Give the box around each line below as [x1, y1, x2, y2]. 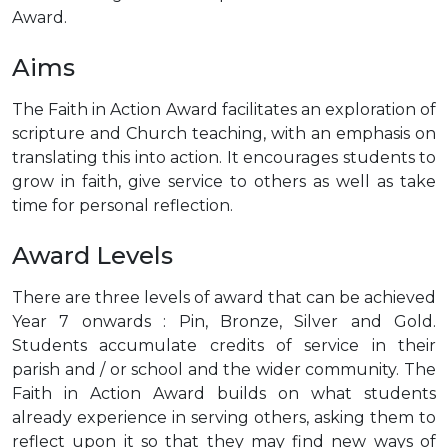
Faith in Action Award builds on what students [12, 384, 436, 404]
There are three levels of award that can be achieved [12, 288, 436, 308]
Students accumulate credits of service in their [12, 336, 436, 356]
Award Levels [12, 241, 173, 271]
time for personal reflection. [12, 196, 233, 216]
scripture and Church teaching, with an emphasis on [12, 124, 436, 144]
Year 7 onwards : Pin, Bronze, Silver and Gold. [12, 312, 436, 332]
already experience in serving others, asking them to [12, 408, 436, 428]
